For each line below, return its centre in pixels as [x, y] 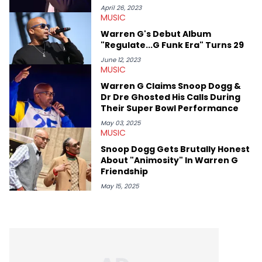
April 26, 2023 [121, 8]
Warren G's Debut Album [156, 34]
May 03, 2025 [121, 123]
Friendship [124, 171]
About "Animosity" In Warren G [169, 160]
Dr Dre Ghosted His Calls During [170, 97]
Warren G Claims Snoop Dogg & [171, 86]
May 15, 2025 [120, 186]
